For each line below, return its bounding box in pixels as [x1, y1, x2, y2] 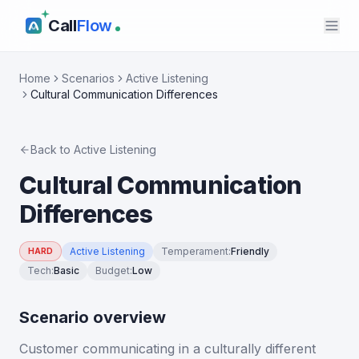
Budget [95, 264, 130, 276]
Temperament [161, 244, 228, 257]
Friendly [231, 244, 269, 257]
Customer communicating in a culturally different [19, 341, 316, 357]
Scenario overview [19, 308, 166, 327]
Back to [30, 143, 74, 156]
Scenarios [62, 71, 115, 85]
